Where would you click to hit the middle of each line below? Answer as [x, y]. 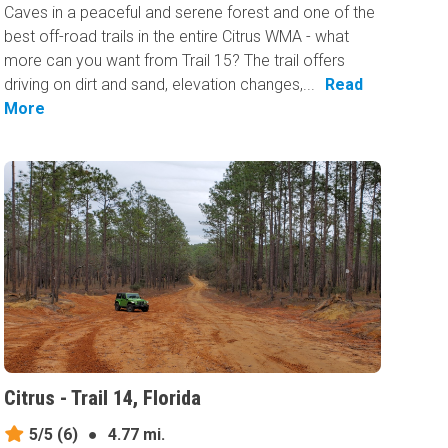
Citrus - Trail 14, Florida [103, 398]
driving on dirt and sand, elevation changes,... [160, 85]
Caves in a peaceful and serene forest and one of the [190, 13]
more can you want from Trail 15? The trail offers [175, 61]
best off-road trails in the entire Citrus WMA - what [177, 37]
